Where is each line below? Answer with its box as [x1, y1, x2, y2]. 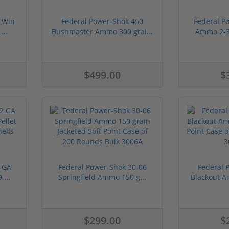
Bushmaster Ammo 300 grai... [52, 26, 153, 36]
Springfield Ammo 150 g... [58, 172, 147, 182]
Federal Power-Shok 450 [61, 16, 144, 26]
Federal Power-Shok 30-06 [58, 162, 147, 172]
